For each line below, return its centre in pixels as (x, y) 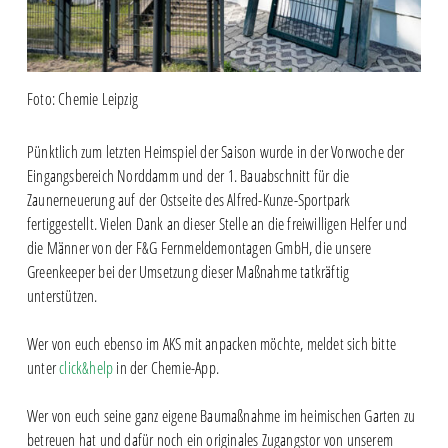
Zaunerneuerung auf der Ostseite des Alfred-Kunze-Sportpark (188, 200)
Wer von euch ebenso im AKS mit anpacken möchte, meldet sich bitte (211, 344)
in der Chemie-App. (166, 368)
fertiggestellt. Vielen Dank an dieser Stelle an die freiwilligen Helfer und (216, 224)
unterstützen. (62, 296)
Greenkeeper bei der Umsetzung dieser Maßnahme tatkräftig (188, 272)
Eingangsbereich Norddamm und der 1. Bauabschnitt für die (188, 176)
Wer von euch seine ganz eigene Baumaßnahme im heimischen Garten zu (221, 416)
